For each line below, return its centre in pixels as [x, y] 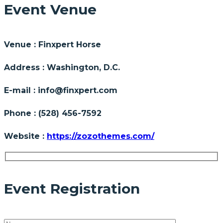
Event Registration [72, 189]
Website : [25, 136]
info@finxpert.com [78, 90]
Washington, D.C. [83, 67]
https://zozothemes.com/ [101, 136]
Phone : [21, 113]
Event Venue [50, 10]
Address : [25, 67]
